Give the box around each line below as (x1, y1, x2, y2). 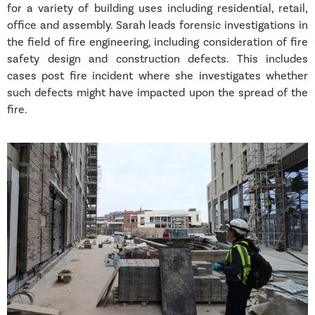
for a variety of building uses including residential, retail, (7, 1, 308, 15)
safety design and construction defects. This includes (7, 52, 308, 66)
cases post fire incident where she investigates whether (7, 69, 308, 83)
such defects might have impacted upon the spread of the (7, 86, 308, 100)
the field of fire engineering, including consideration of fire (7, 35, 308, 49)
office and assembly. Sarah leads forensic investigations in (7, 18, 308, 32)
